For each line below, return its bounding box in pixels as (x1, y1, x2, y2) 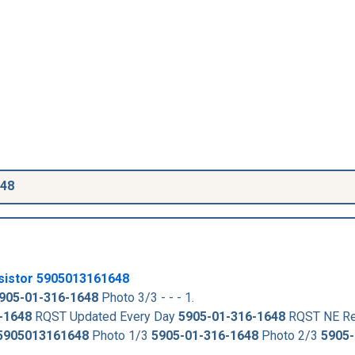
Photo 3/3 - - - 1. (98, 289, 194, 305)
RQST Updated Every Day (32, 308, 178, 324)
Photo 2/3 (258, 327, 321, 343)
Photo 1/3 (89, 327, 151, 343)
